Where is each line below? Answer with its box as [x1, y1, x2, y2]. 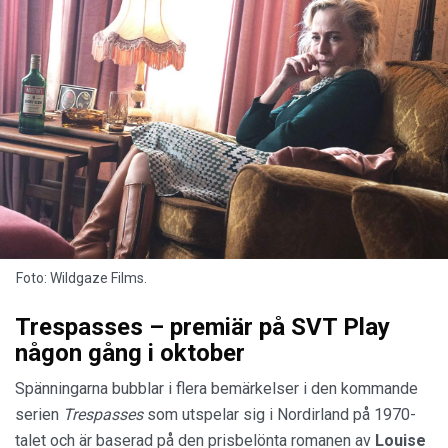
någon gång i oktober [15, 339, 245, 368]
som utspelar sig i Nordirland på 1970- [147, 405, 416, 425]
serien [15, 405, 63, 425]
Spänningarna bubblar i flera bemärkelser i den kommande [15, 379, 418, 399]
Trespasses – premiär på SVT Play [15, 313, 390, 342]
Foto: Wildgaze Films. [16, 270, 147, 287]
